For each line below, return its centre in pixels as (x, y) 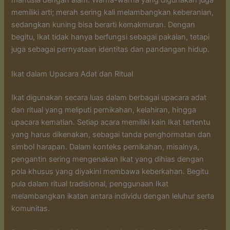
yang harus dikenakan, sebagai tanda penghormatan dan (111, 134)
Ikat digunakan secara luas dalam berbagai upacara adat (109, 97)
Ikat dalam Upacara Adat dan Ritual (72, 74)
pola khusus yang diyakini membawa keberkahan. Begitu (110, 171)
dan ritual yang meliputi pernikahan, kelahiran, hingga (104, 110)
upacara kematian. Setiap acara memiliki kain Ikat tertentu (111, 122)
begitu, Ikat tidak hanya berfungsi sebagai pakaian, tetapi (111, 37)
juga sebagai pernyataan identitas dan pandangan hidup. (111, 50)
